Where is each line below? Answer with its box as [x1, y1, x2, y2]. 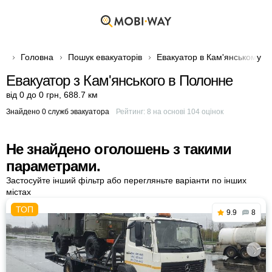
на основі [151, 107, 187, 116]
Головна [21, 52, 53, 62]
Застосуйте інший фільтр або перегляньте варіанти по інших [6, 175, 246, 185]
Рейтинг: [115, 107, 147, 116]
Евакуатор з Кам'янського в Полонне [6, 72, 233, 89]
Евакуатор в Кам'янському [157, 52, 261, 62]
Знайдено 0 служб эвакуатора [6, 107, 109, 116]
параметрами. [6, 158, 101, 174]
